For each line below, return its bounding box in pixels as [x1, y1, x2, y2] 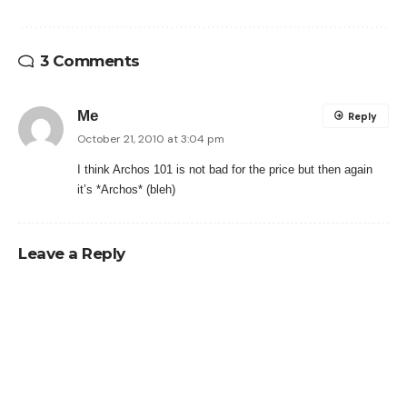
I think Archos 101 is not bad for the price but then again [77, 162, 372, 176]
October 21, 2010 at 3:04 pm [77, 131, 224, 146]
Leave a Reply [18, 243, 125, 263]
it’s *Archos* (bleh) [77, 182, 175, 196]
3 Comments [39, 51, 140, 70]
